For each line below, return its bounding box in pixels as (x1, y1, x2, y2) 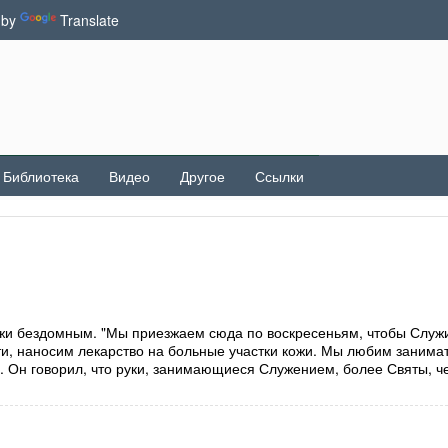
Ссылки (255, 166, 304, 186)
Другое (180, 166, 225, 186)
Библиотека (3, 166, 79, 186)
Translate (60, 10, 119, 30)
